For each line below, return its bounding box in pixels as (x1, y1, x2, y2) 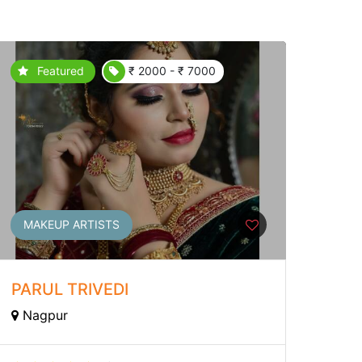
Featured (36, 64, 84, 78)
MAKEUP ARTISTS (23, 217, 120, 232)
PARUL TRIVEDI (11, 279, 128, 299)
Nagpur (18, 306, 68, 323)
